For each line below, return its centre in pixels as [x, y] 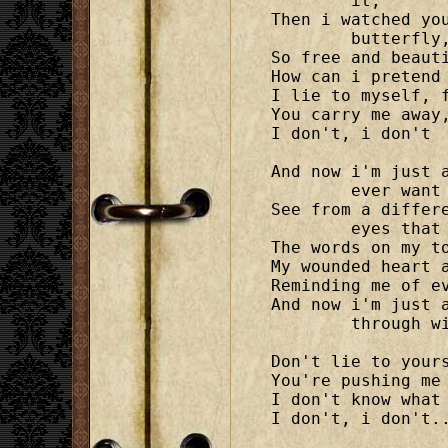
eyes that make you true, [311, 229]
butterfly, [311, 39]
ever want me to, [311, 191]
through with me [311, 324]
